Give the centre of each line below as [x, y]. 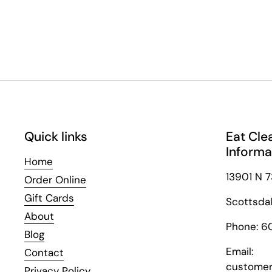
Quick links [56, 137]
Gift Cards [49, 198]
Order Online [55, 180]
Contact [44, 253]
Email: [240, 251]
